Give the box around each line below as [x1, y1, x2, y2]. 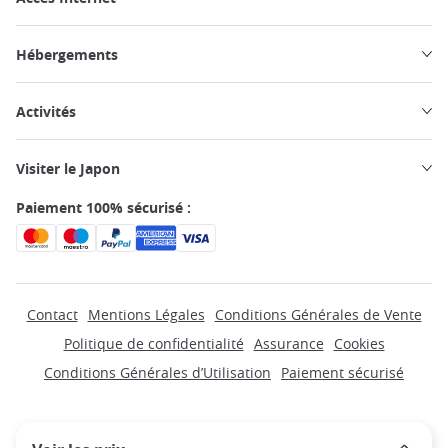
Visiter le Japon [16, 158, 120, 178]
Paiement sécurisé [281, 362, 404, 382]
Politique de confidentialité [63, 333, 244, 353]
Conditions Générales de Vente [214, 304, 422, 324]
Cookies [333, 333, 385, 353]
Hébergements [16, 44, 118, 64]
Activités [16, 101, 76, 121]
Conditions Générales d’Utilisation [44, 362, 271, 382]
